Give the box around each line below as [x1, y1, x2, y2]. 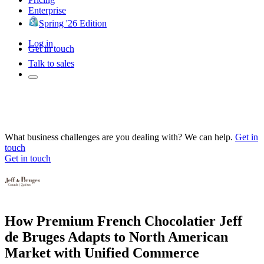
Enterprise [28, 5, 66, 15]
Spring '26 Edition [39, 18, 107, 28]
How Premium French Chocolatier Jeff [5, 213, 242, 229]
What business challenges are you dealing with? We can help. [5, 131, 233, 142]
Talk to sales [28, 58, 74, 68]
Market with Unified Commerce [5, 245, 199, 260]
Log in [28, 38, 53, 48]
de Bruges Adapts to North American [5, 229, 228, 245]
